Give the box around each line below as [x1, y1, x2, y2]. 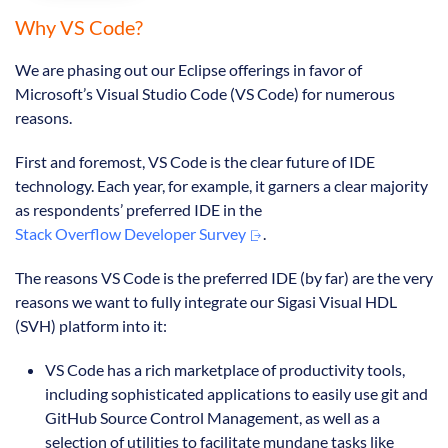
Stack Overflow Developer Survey [15, 224, 249, 244]
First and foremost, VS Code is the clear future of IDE [15, 152, 375, 172]
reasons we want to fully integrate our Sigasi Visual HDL [15, 292, 397, 312]
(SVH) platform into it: [15, 316, 167, 336]
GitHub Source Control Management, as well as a [45, 408, 380, 428]
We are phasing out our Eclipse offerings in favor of [15, 60, 362, 80]
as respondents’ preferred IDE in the [15, 200, 262, 220]
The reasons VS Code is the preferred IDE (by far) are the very [15, 268, 433, 288]
